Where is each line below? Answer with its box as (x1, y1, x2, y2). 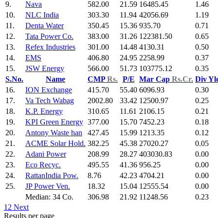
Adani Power (25, 150, 66, 159)
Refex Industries (25, 43, 75, 52)
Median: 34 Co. (25, 193, 73, 201)
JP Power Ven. (25, 182, 70, 191)
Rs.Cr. (172, 75, 193, 84)
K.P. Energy (25, 107, 63, 116)
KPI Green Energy (25, 118, 83, 127)
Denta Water (25, 21, 64, 30)
